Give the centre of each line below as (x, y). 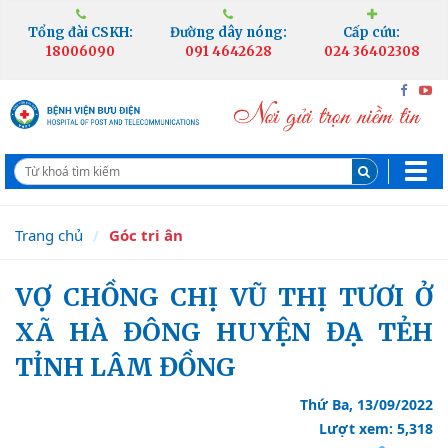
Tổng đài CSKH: (81, 32)
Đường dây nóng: (228, 32)
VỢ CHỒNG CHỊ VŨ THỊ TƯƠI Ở (24, 297)
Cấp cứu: (372, 32)
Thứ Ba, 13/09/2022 (366, 404)
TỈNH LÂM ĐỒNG (125, 367)
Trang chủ (49, 235)
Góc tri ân (146, 235)
